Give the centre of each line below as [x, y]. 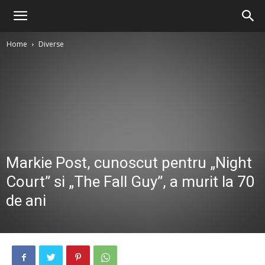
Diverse [51, 44]
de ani [26, 201]
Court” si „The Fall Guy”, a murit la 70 [130, 182]
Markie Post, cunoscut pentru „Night [129, 163]
